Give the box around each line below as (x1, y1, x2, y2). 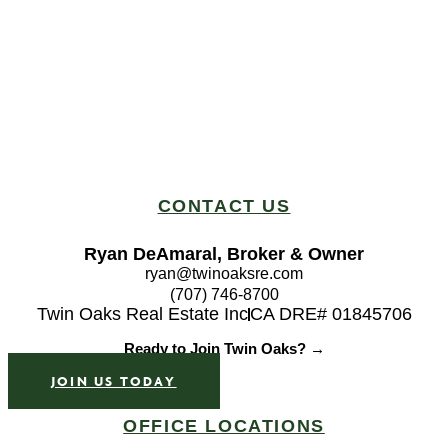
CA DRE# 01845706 (249, 303, 412, 324)
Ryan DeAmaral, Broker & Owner (84, 243, 364, 264)
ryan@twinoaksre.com (145, 264, 303, 282)
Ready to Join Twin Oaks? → (123, 339, 325, 357)
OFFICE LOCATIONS (123, 415, 325, 436)
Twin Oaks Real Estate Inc (36, 303, 248, 324)
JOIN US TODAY (51, 371, 177, 390)
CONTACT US (157, 195, 291, 216)
